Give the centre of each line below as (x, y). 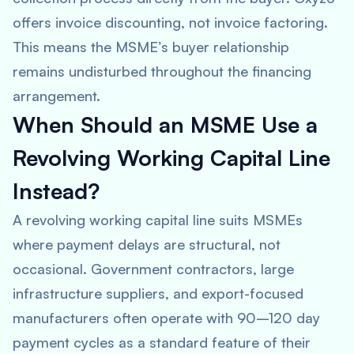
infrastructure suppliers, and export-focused (158, 293)
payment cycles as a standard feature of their (162, 342)
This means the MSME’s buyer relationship (151, 47)
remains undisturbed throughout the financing (162, 71)
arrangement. (56, 96)
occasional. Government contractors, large (153, 269)
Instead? (56, 191)
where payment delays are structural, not (147, 244)
